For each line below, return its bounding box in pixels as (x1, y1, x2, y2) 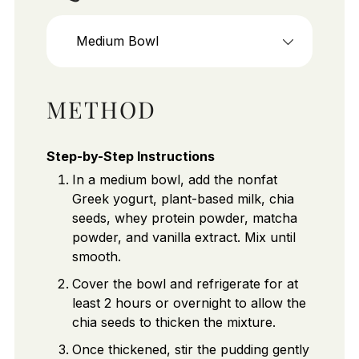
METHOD (46, 94, 156, 125)
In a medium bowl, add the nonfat (71, 171, 277, 188)
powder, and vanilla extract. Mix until (71, 229, 296, 246)
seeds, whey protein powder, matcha (71, 210, 297, 227)
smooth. (71, 248, 121, 265)
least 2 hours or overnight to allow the (71, 295, 306, 312)
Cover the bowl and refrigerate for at (71, 276, 298, 292)
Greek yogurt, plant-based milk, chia (71, 191, 294, 208)
